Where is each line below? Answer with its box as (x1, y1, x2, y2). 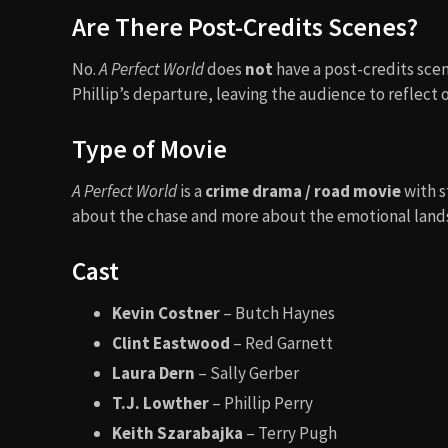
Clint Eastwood (112, 331, 230, 354)
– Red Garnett (230, 331, 333, 354)
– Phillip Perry (209, 391, 313, 414)
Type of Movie (72, 132, 227, 165)
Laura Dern (112, 361, 195, 384)
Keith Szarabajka (112, 421, 243, 444)
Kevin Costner (112, 301, 220, 324)
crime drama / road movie (205, 179, 401, 202)
